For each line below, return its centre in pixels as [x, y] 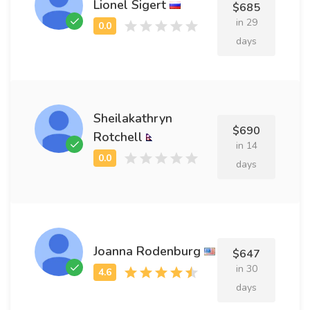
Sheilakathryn [133, 118]
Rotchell [118, 137]
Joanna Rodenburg [147, 251]
